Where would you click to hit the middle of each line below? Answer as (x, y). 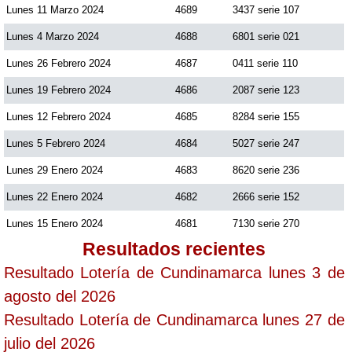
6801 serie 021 (266, 36)
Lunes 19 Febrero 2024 (59, 90)
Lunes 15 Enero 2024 (55, 223)
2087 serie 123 (266, 90)
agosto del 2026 (60, 296)
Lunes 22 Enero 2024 (55, 196)
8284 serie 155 (266, 116)
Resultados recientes (174, 249)
